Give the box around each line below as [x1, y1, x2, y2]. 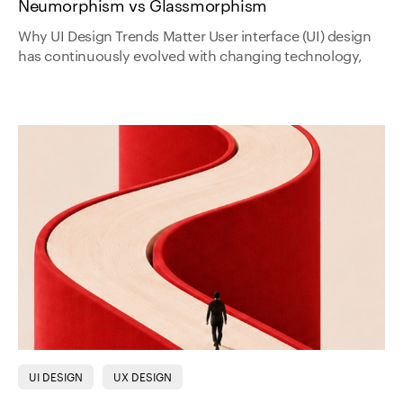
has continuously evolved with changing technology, [18, 49, 363, 65]
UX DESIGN [113, 372, 172, 383]
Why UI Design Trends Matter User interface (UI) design [18, 30, 372, 45]
